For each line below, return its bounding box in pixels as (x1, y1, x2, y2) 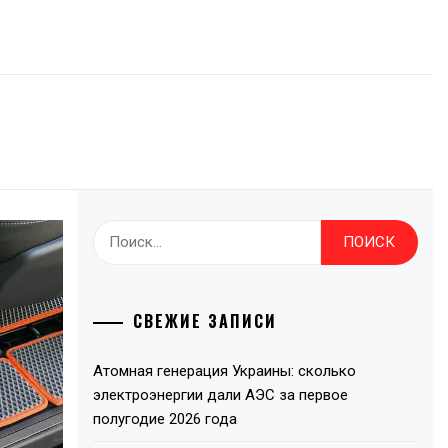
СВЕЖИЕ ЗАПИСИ (133, 308, 278, 333)
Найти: (93, 223, 143, 241)
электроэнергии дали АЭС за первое (93, 385, 349, 404)
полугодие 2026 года (93, 409, 238, 428)
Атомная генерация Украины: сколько (93, 361, 357, 380)
